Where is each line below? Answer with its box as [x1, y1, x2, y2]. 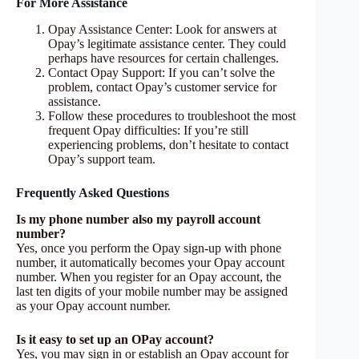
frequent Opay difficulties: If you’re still [48, 123, 248, 138]
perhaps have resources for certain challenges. [48, 51, 279, 66]
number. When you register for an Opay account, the [16, 269, 281, 284]
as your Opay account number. [16, 298, 174, 313]
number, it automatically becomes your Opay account [16, 255, 284, 269]
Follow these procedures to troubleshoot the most [48, 109, 296, 123]
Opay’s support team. [48, 152, 155, 167]
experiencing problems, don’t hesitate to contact [48, 138, 288, 152]
